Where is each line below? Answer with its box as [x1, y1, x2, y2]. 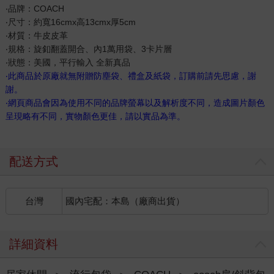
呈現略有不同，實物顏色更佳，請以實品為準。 [5, 111, 193, 121]
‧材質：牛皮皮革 [5, 30, 68, 40]
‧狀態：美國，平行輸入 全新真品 [5, 57, 130, 67]
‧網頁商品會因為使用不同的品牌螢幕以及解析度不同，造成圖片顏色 [5, 97, 265, 108]
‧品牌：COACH [5, 3, 64, 13]
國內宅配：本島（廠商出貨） [65, 195, 185, 206]
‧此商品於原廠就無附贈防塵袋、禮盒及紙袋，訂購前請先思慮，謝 [5, 70, 256, 81]
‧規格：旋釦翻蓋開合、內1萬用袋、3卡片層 [5, 43, 172, 54]
